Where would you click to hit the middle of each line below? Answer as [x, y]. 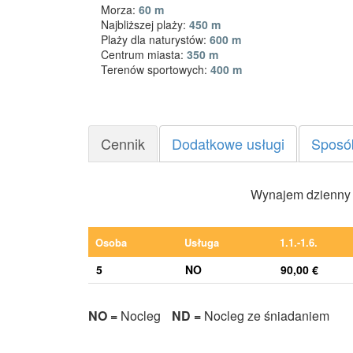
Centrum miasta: [144, 54]
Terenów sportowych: [156, 69]
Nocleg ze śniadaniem [265, 315]
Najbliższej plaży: [145, 24]
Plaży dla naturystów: [155, 39]
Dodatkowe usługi [228, 143]
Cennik [123, 143]
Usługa [202, 242]
